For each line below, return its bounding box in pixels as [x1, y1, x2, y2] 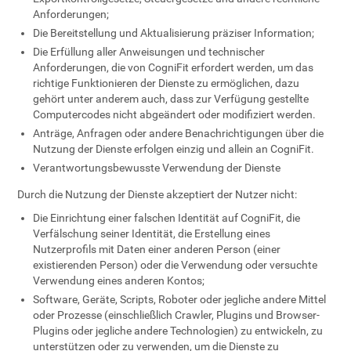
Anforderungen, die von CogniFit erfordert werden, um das [33, 61, 314, 74]
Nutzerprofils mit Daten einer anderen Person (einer [33, 243, 281, 255]
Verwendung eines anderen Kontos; [33, 274, 205, 287]
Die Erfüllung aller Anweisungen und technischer [33, 45, 266, 58]
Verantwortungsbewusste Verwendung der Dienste [33, 161, 281, 174]
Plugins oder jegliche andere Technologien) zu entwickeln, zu [33, 324, 324, 337]
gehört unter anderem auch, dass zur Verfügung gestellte [33, 92, 309, 105]
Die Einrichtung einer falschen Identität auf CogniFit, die [33, 212, 301, 224]
